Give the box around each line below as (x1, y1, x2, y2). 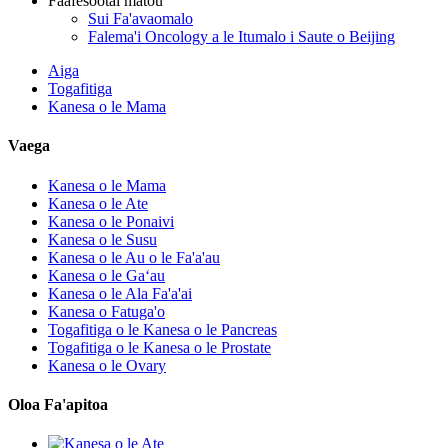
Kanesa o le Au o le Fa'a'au (48, 248, 220, 266)
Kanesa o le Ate (48, 194, 148, 212)
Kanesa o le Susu (48, 230, 157, 248)
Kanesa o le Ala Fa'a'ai (48, 284, 192, 302)
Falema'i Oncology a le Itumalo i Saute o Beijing (88, 28, 395, 45)
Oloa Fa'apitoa (8, 395, 108, 413)
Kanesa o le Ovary (48, 356, 166, 374)
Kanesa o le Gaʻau (48, 266, 165, 284)
